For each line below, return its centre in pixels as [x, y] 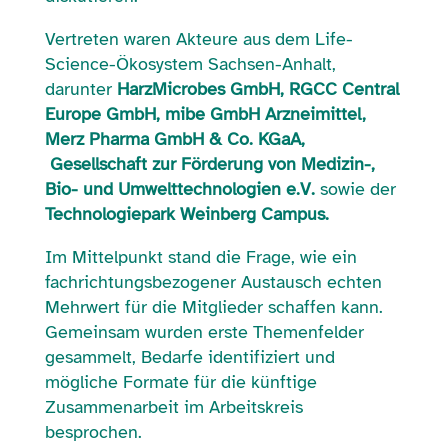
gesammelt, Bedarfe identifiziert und [189, 356]
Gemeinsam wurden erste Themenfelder [204, 331]
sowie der [357, 188]
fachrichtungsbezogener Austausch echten [213, 281]
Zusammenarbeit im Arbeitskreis [173, 406]
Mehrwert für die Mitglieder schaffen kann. [213, 306]
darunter [80, 88]
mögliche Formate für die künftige [180, 381]
